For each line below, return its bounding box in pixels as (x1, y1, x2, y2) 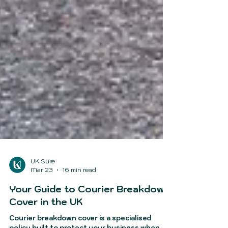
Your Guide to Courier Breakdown (9, 204, 170, 215)
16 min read (62, 186, 96, 194)
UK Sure (31, 178, 55, 185)
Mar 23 (31, 186, 53, 194)
